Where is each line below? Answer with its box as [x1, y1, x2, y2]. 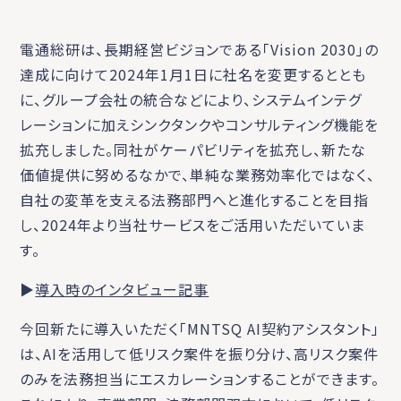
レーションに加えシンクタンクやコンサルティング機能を [20, 113, 380, 135]
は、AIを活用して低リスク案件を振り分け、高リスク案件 [20, 342, 380, 364]
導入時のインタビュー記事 [35, 277, 209, 300]
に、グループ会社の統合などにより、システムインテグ [20, 88, 363, 110]
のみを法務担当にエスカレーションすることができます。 [20, 367, 380, 389]
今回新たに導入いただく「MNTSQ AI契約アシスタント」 [20, 317, 380, 339]
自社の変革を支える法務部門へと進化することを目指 [20, 188, 370, 210]
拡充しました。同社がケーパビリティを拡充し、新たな [20, 138, 367, 160]
